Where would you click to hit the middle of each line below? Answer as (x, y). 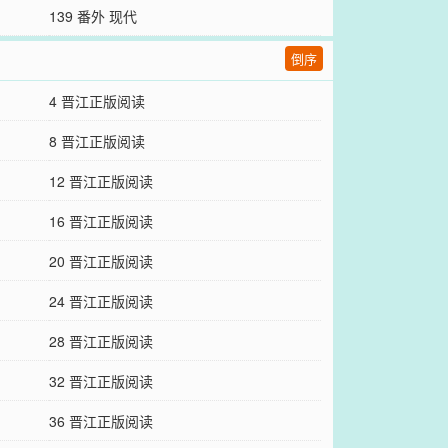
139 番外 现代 (92, 16)
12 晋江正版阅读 (100, 181)
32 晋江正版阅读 (100, 381)
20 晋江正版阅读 (100, 261)
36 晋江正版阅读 (100, 421)
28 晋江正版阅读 (100, 341)
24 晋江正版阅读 (100, 301)
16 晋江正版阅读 (100, 221)
